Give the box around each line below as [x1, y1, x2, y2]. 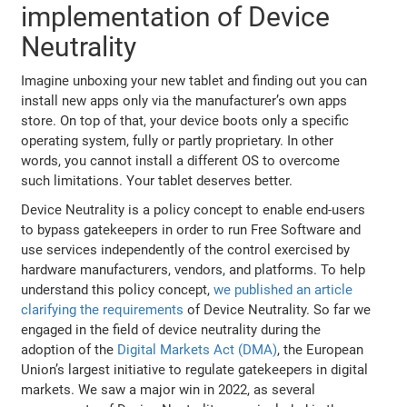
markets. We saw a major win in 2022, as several [21, 381, 316, 398]
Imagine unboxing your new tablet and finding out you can [21, 72, 368, 89]
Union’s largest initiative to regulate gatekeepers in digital [21, 361, 369, 378]
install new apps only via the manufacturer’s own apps [21, 92, 348, 109]
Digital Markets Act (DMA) [117, 341, 278, 358]
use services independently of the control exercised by [21, 241, 351, 258]
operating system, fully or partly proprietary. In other [21, 132, 334, 149]
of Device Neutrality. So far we [184, 301, 372, 318]
